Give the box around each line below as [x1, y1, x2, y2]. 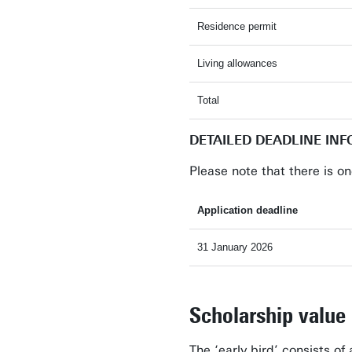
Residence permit [197, 20, 277, 32]
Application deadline [197, 204, 298, 216]
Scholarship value [189, 302, 346, 328]
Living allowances [197, 57, 277, 69]
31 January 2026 [197, 241, 273, 253]
